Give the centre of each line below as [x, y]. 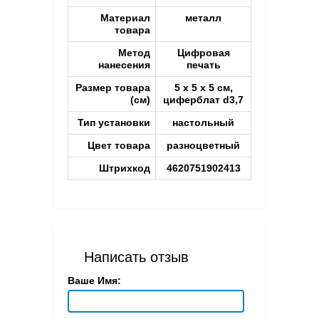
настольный [203, 122]
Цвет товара [119, 145]
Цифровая [203, 52]
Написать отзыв [136, 257]
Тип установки [114, 122]
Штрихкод [125, 168]
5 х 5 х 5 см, [203, 87]
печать [203, 64]
